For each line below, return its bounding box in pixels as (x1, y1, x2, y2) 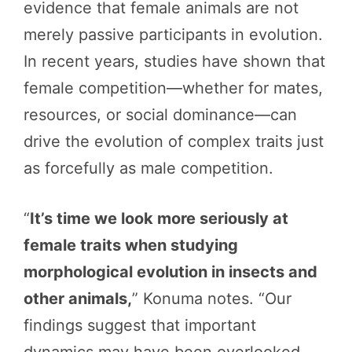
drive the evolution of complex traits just (24, 131, 324, 151)
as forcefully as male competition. (24, 158, 273, 178)
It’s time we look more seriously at (30, 208, 288, 228)
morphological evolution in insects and (24, 262, 317, 281)
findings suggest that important (24, 315, 256, 335)
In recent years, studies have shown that (24, 51, 325, 71)
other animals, (24, 288, 132, 308)
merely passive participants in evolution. (24, 24, 323, 44)
